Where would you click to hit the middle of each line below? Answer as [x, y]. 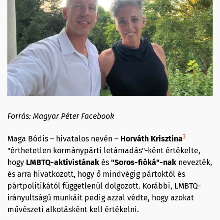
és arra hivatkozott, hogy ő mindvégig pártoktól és [96, 174]
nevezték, [194, 162]
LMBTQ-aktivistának [63, 162]
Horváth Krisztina [151, 138]
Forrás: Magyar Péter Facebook [61, 116]
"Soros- [124, 162]
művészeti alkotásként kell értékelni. [74, 209]
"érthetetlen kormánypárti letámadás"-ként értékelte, [104, 150]
